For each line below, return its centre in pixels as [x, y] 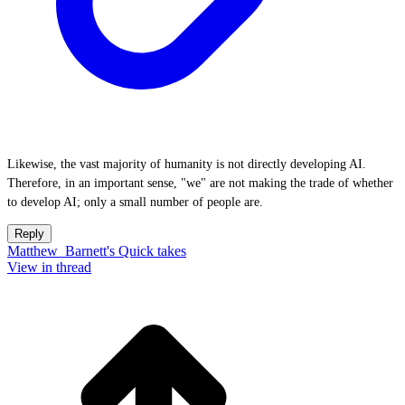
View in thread [49, 268]
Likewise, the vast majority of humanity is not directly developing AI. [187, 165]
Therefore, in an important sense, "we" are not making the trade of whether [200, 184]
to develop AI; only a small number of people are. [135, 202]
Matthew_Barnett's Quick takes [97, 251]
